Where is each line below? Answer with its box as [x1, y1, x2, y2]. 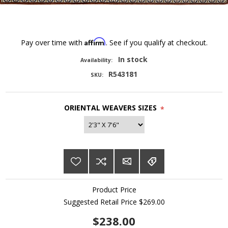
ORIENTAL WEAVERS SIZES [64, 103, 157, 113]
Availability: [80, 56, 113, 64]
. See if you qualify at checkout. [105, 38, 208, 48]
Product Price [92, 185, 136, 195]
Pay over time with [20, 38, 84, 48]
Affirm [84, 37, 106, 46]
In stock [118, 54, 148, 65]
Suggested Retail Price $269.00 [63, 197, 165, 207]
